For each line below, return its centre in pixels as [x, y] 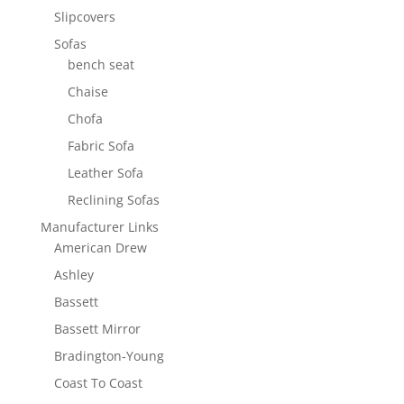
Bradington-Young [109, 355]
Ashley [73, 274]
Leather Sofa [105, 172]
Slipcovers [84, 16]
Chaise [87, 91]
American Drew [100, 247]
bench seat [101, 64]
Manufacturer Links [99, 226]
